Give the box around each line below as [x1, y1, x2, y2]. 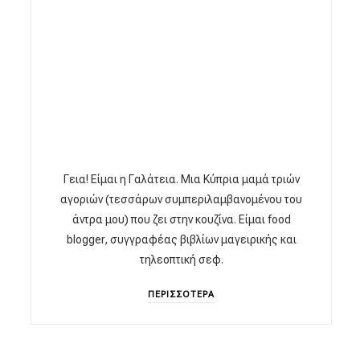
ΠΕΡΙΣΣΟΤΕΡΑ [148, 288, 215, 300]
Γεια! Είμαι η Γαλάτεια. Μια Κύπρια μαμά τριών [63, 172, 300, 186]
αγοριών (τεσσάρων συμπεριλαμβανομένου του [60, 192, 303, 206]
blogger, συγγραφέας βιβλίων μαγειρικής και [66, 232, 297, 246]
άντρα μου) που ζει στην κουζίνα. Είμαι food [72, 212, 291, 226]
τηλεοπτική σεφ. [139, 252, 223, 266]
